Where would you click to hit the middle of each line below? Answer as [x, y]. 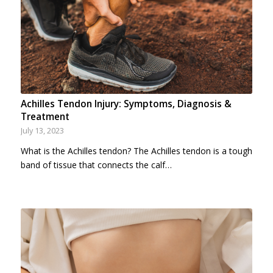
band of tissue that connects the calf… [96, 165]
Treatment [45, 116]
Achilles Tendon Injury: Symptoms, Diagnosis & [126, 104]
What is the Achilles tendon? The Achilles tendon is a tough [136, 151]
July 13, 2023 [42, 130]
